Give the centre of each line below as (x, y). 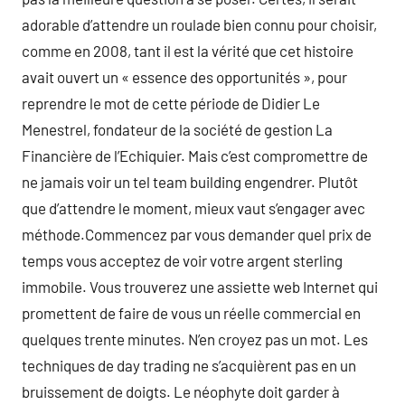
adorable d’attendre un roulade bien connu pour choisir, (199, 24)
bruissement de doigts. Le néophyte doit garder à (181, 391)
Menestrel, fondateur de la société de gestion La (177, 129)
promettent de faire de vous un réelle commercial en (191, 313)
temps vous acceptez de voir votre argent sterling (182, 260)
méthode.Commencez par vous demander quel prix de (197, 234)
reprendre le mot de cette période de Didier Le (171, 103)
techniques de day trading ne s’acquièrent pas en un (189, 365)
